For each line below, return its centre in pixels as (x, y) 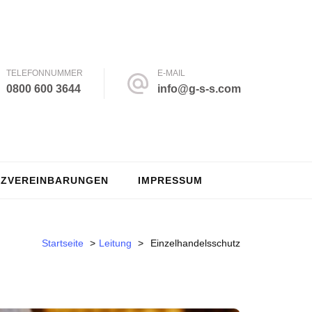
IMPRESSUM (170, 180)
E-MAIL (171, 73)
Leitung (115, 243)
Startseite (63, 243)
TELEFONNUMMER (45, 73)
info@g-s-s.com (199, 89)
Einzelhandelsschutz (195, 243)
